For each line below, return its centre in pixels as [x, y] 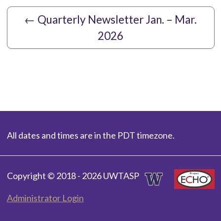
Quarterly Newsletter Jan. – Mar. [117, 20]
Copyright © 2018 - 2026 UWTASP [73, 176]
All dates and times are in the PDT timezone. [91, 135]
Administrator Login [45, 198]
